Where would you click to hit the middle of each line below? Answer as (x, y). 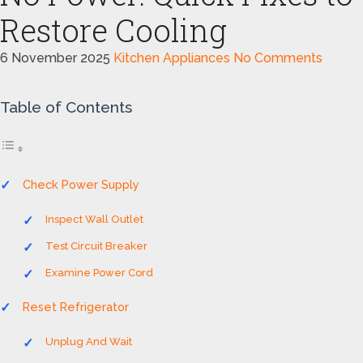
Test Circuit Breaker (96, 246)
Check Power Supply (81, 184)
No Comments (278, 58)
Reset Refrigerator (76, 307)
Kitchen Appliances (172, 58)
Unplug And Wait (89, 342)
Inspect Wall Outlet (94, 219)
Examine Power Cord (99, 273)
